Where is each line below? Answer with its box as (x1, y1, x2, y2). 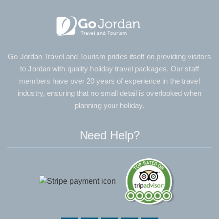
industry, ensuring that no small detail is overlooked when (18, 89, 201, 98)
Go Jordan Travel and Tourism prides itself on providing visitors (8, 52, 211, 61)
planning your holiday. (74, 101, 145, 110)
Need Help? (79, 129, 140, 142)
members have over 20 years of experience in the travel (19, 77, 200, 86)
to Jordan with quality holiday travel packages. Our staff (20, 65, 199, 73)
